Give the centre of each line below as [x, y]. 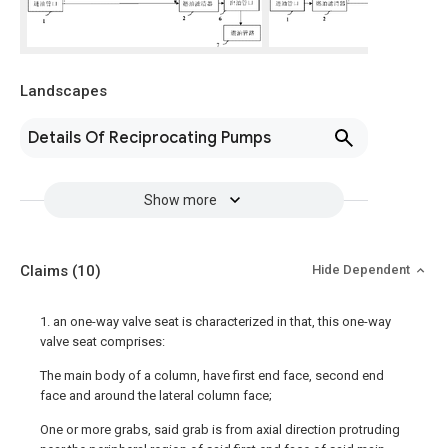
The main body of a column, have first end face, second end [212, 375]
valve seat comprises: [102, 341]
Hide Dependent [362, 269]
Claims [46, 271]
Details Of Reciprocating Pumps [149, 138]
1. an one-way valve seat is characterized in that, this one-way [215, 321]
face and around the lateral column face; [156, 395]
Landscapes [63, 91]
